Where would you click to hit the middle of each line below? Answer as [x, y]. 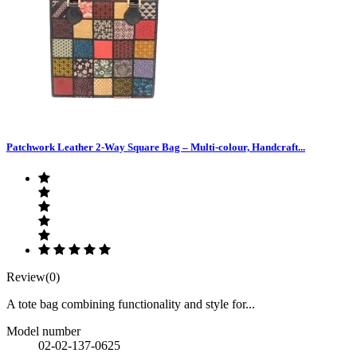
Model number [43, 331]
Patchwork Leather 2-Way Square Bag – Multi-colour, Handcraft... [156, 147]
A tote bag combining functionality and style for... [131, 304]
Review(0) [33, 277]
